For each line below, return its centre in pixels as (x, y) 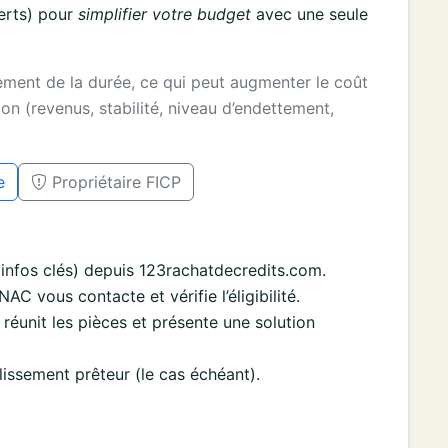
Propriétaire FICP (114, 181)
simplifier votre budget (164, 13)
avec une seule (309, 13)
